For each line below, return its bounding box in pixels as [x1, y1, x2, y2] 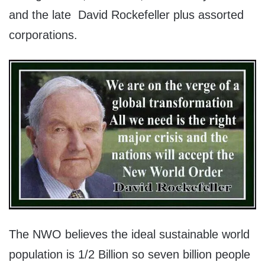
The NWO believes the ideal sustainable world [9, 227, 250, 241]
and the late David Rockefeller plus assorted [9, 8, 244, 22]
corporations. [9, 28, 77, 42]
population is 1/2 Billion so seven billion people [9, 247, 250, 261]
